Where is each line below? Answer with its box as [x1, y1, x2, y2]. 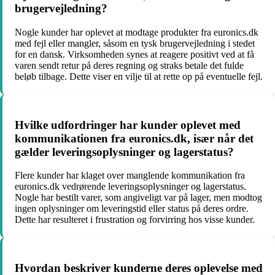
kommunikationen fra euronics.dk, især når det [15, 131, 254, 145]
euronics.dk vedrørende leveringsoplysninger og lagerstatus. [15, 181, 246, 192]
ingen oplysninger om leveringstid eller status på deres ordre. [15, 203, 249, 214]
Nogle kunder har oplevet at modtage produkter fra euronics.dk [15, 27, 258, 37]
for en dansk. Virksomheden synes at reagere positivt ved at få [15, 49, 254, 60]
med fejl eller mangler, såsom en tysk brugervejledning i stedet [15, 38, 255, 48]
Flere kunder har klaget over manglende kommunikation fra [15, 170, 245, 181]
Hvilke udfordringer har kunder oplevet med [15, 118, 241, 131]
